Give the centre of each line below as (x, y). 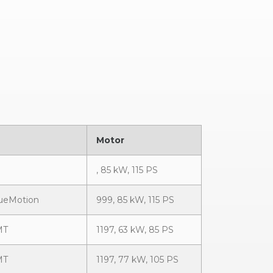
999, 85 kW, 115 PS (135, 200)
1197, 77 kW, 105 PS (137, 260)
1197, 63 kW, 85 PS (135, 230)
